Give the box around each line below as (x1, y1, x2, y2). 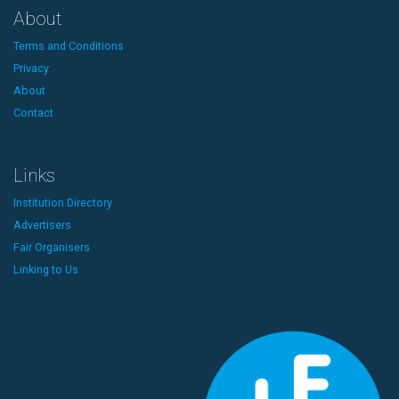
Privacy (13, 61, 49, 75)
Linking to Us (13, 262, 78, 276)
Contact (13, 105, 53, 119)
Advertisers (13, 217, 71, 232)
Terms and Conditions (13, 38, 124, 53)
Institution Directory (13, 195, 112, 209)
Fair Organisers (13, 240, 90, 254)
